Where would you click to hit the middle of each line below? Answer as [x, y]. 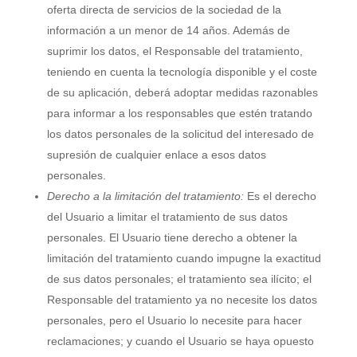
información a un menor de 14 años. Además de [168, 30]
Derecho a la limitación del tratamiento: [145, 196]
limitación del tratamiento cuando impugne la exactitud [184, 258]
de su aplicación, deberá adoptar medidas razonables [182, 92]
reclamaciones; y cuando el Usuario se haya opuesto [180, 341]
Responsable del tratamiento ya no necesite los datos [182, 300]
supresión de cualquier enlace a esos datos [156, 155]
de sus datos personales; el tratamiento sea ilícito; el [179, 279]
